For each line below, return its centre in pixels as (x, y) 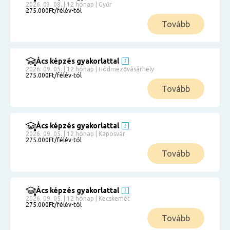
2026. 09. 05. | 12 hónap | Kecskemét (78, 198)
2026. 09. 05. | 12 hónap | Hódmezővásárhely (90, 69)
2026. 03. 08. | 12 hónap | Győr (69, 4)
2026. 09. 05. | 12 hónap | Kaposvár (75, 134)
